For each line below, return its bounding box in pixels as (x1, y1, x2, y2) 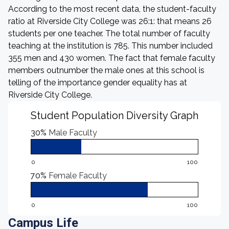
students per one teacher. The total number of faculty (8, 29, 210, 38)
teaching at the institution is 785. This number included (8, 41, 213, 51)
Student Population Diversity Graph (31, 109, 198, 122)
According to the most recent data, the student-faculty (8, 4, 216, 14)
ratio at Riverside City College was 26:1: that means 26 (8, 16, 212, 26)
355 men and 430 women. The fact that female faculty (8, 53, 215, 63)
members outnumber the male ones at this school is (8, 65, 204, 75)
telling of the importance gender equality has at (8, 78, 187, 87)
